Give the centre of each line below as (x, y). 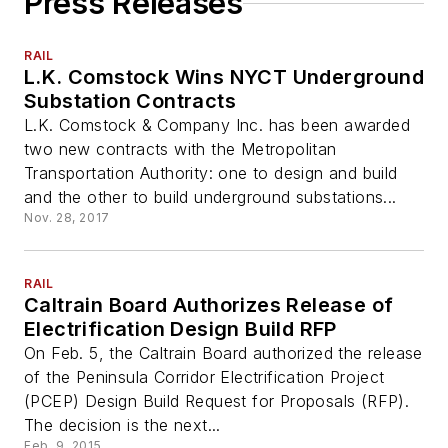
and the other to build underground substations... (210, 197)
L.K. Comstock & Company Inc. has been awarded (217, 125)
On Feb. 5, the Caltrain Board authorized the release (223, 353)
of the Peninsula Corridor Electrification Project (204, 377)
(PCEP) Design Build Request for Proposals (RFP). (217, 401)
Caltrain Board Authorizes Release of (209, 305)
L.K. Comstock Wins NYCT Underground (224, 77)
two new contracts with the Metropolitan (180, 149)
